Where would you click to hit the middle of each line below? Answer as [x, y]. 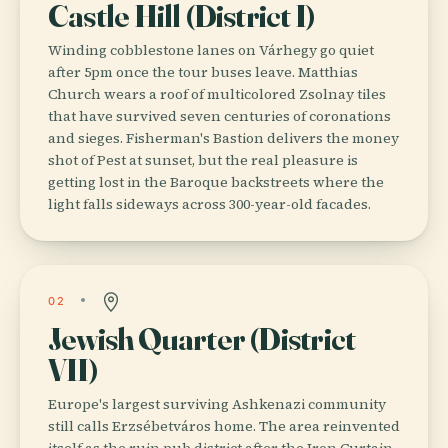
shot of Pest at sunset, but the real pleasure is [203, 159]
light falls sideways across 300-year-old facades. [209, 203]
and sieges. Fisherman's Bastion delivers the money [223, 137]
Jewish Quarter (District [202, 338]
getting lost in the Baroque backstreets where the [216, 181]
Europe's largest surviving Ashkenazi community [217, 403]
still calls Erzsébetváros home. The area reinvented [224, 425]
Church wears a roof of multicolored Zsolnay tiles [217, 93]
